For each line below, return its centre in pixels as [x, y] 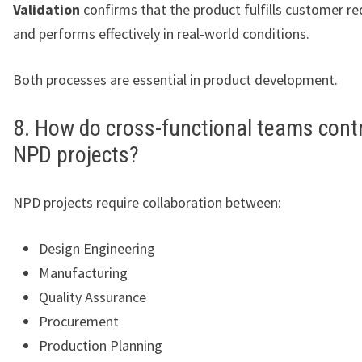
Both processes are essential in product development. [175, 80]
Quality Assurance [93, 297]
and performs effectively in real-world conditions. [161, 34]
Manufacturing [83, 273]
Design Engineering [97, 249]
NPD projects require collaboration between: [147, 203]
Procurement [79, 322]
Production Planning [101, 346]
